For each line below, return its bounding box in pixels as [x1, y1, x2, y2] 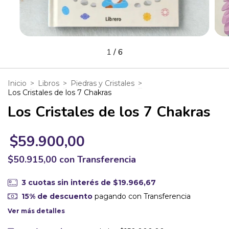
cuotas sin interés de [28, 178, 113, 188]
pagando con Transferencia [92, 191, 191, 201]
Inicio [8, 79, 27, 88]
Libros [38, 79, 59, 88]
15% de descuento [21, 191, 93, 201]
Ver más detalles [8, 207, 65, 215]
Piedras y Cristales [71, 79, 134, 88]
